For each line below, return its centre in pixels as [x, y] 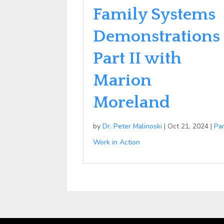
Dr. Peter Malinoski [132, 126]
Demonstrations [157, 36]
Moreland [132, 102]
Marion [122, 80]
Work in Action [117, 142]
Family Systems [154, 14]
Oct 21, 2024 [188, 126]
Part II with [137, 58]
